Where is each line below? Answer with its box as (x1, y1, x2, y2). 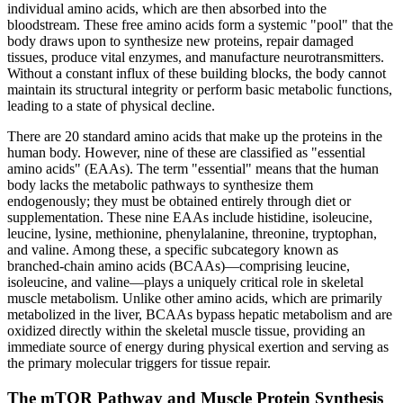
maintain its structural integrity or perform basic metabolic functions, (7, 82, 392, 98)
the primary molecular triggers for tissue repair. (7, 355, 271, 372)
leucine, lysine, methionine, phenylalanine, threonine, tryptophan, (7, 226, 377, 242)
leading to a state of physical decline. (7, 98, 215, 114)
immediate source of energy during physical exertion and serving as (7, 339, 389, 355)
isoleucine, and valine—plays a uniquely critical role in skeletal (7, 274, 363, 291)
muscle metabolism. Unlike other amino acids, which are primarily (7, 291, 382, 307)
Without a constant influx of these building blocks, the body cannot (7, 66, 386, 82)
